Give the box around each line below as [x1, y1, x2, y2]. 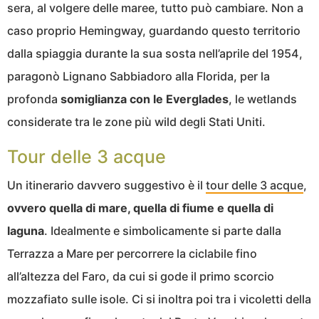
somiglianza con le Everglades [61, 91, 229, 106]
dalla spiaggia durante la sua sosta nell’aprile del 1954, [7, 46, 303, 61]
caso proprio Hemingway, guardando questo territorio [7, 23, 300, 38]
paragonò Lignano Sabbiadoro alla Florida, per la [7, 68, 270, 83]
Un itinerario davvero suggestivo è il [7, 177, 206, 192]
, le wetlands [229, 91, 297, 106]
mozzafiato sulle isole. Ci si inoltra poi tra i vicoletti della [7, 291, 311, 306]
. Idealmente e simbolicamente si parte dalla [44, 223, 281, 238]
